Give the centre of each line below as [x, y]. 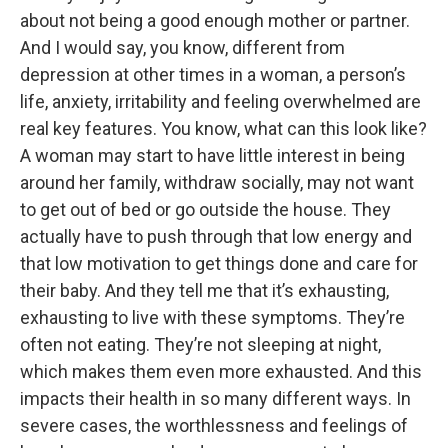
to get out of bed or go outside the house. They [205, 209]
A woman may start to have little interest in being [212, 155]
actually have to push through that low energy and [216, 236]
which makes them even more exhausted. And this [221, 371]
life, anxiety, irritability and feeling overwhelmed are [220, 101]
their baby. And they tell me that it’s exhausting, [204, 290]
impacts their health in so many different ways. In [215, 398]
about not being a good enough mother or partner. [215, 20]
